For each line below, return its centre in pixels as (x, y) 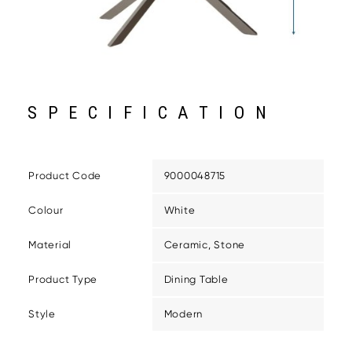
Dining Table (196, 280)
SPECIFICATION (152, 113)
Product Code (65, 176)
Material (50, 245)
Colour (46, 211)
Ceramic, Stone (204, 245)
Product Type (63, 280)
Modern (183, 314)
